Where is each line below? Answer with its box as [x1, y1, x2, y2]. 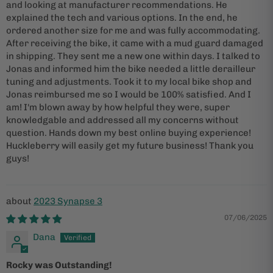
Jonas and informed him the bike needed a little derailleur [6, 63, 255, 74]
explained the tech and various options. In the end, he [6, 12, 238, 23]
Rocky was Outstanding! [6, 259, 112, 271]
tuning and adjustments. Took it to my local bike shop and [6, 76, 252, 87]
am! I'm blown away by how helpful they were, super [6, 101, 230, 113]
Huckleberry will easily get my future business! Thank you [6, 140, 253, 151]
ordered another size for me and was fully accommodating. [6, 24, 260, 36]
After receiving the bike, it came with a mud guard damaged [6, 37, 263, 49]
